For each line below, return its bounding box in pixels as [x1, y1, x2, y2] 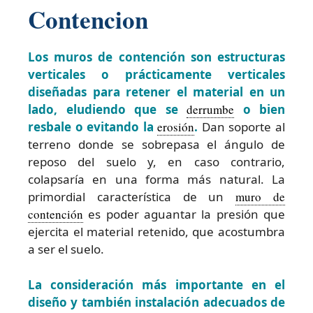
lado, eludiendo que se [28, 101, 187, 118]
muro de [235, 189, 286, 205]
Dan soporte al [198, 119, 286, 136]
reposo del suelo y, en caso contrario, [28, 154, 285, 170]
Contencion [28, 1, 148, 38]
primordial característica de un [28, 189, 236, 205]
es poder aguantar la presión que [83, 206, 285, 223]
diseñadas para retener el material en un [28, 84, 285, 101]
